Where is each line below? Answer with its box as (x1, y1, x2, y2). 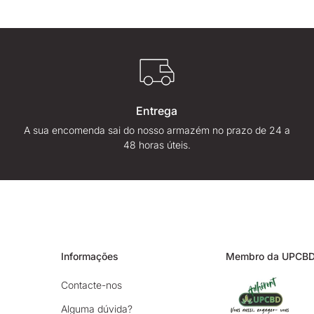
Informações (61, 250, 119, 263)
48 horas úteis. (123, 139, 191, 151)
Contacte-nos (61, 279, 123, 292)
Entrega (136, 104, 178, 118)
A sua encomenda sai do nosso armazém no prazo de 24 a (23, 124, 290, 137)
